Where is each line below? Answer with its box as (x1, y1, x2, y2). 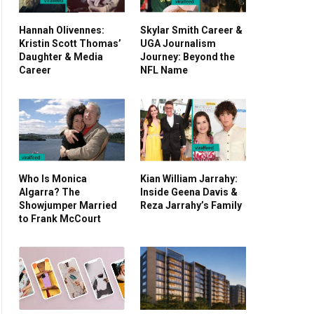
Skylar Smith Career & (140, 24, 243, 36)
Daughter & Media (19, 50, 103, 62)
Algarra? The (19, 186, 80, 198)
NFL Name (140, 64, 188, 76)
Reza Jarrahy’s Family (140, 199, 242, 211)
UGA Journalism (140, 37, 216, 49)
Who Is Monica (19, 172, 87, 184)
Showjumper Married (19, 199, 117, 211)
